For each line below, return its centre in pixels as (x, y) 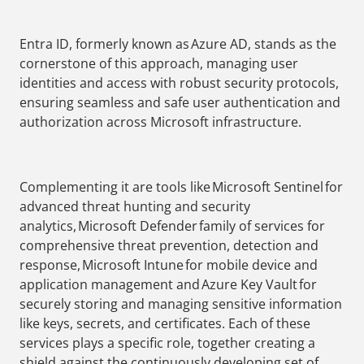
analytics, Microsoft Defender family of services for (172, 226)
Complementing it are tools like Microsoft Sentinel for (181, 187)
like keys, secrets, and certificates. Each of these (165, 324)
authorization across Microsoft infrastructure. (160, 122)
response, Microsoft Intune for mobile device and (169, 265)
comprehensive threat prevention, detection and (169, 246)
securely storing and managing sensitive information (181, 304)
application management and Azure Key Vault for (168, 285)
